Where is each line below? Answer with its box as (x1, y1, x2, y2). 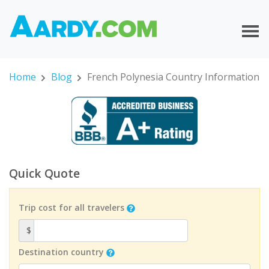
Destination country (19, 246, 104, 258)
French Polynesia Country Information (86, 70, 259, 84)
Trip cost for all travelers (19, 201, 124, 213)
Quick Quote (9, 165, 80, 182)
